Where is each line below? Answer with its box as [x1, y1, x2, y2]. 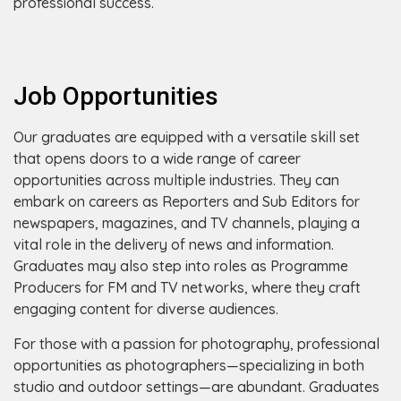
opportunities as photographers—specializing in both [13, 356, 364, 374]
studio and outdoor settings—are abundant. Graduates [13, 378, 380, 396]
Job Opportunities [13, 81, 218, 111]
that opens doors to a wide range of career [13, 149, 301, 167]
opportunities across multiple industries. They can [13, 171, 339, 189]
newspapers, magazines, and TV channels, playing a [13, 214, 360, 232]
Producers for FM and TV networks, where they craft [13, 278, 361, 296]
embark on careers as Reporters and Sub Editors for [13, 192, 360, 210]
